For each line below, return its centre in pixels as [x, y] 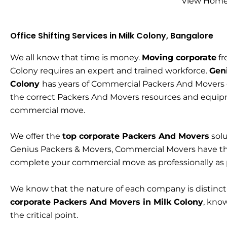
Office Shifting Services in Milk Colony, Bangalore [112, 35]
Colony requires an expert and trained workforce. [110, 70]
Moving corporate [179, 57]
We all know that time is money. [76, 57]
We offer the [36, 136]
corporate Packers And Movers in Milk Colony [107, 202]
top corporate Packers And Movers [136, 136]
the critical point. [44, 215]
